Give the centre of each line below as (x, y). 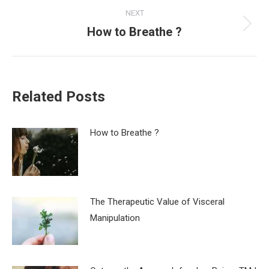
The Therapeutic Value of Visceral (157, 201)
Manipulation (115, 218)
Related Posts (59, 96)
